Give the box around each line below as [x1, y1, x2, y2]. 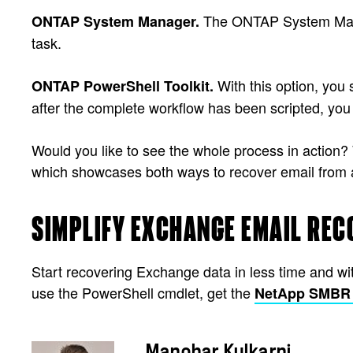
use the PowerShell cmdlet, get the [32, 281, 255, 303]
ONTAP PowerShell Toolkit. [32, 75, 214, 96]
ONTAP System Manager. [32, 10, 199, 32]
